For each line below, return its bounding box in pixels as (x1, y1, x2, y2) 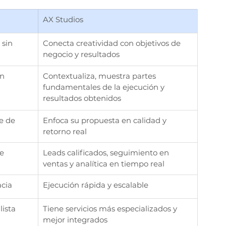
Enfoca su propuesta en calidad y (43, 116, 168, 126)
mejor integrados (43, 215, 107, 225)
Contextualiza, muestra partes (43, 71, 158, 81)
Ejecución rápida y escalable (43, 180, 148, 190)
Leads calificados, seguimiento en (43, 148, 171, 158)
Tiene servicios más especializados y (43, 204, 179, 214)
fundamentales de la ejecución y (43, 82, 166, 92)
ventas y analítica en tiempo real (43, 159, 164, 169)
